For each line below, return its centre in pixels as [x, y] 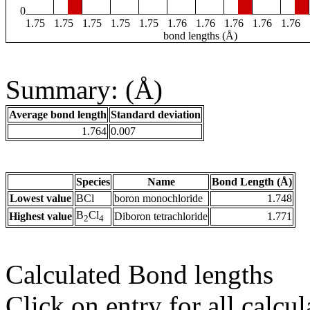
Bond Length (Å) [252, 182]
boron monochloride [158, 199]
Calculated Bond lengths [139, 275]
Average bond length [58, 115]
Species [93, 182]
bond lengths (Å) [200, 36]
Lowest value [40, 199]
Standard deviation [156, 115]
